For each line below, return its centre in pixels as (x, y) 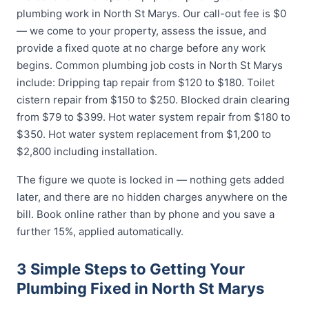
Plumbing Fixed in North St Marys (140, 288)
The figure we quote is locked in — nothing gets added (150, 180)
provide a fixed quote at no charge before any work (141, 48)
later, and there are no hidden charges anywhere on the (152, 197)
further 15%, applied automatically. (100, 231)
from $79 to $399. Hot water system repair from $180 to (153, 117)
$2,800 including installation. (87, 151)
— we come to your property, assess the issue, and (141, 31)
